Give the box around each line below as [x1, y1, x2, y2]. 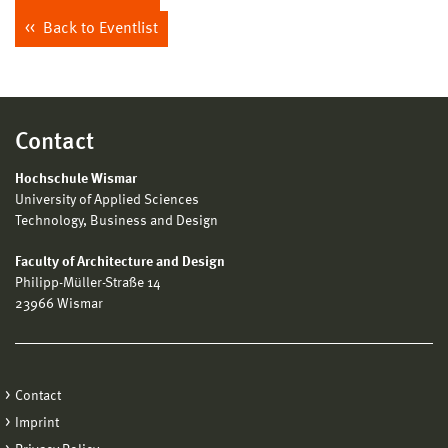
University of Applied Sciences [15, 192, 199, 207]
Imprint [15, 415, 59, 430]
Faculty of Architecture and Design [15, 254, 225, 269]
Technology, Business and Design [15, 213, 218, 228]
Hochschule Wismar [15, 171, 137, 186]
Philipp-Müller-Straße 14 [15, 275, 161, 290]
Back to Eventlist [39, 20, 158, 37]
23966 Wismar [15, 296, 103, 311]
